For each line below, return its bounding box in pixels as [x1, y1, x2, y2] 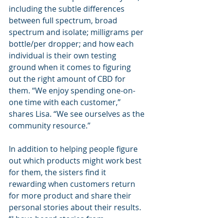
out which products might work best [9, 155, 144, 166]
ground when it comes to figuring [9, 61, 133, 73]
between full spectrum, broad [9, 15, 119, 26]
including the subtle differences [9, 3, 127, 14]
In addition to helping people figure [9, 143, 140, 154]
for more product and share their [9, 190, 133, 201]
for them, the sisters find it [9, 166, 108, 178]
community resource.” [9, 120, 91, 131]
